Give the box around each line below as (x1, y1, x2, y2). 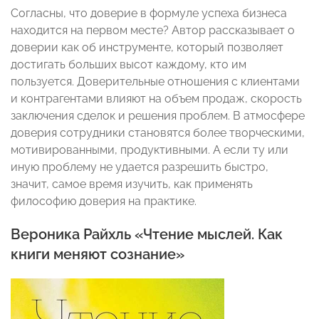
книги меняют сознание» (11, 245, 184, 263)
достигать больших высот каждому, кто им (11, 57, 246, 71)
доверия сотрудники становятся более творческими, (11, 125, 305, 140)
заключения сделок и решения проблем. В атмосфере (11, 108, 305, 122)
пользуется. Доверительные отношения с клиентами (11, 74, 300, 88)
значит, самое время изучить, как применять (11, 177, 253, 191)
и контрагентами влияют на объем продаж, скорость (11, 91, 302, 105)
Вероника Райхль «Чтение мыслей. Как (11, 225, 283, 243)
